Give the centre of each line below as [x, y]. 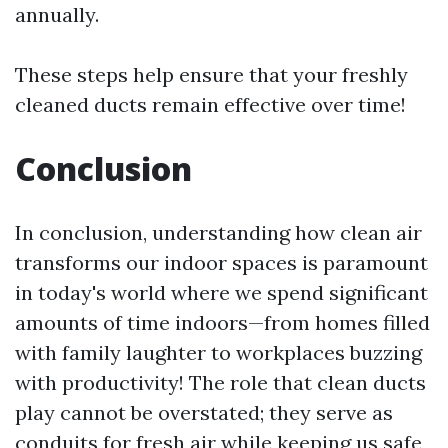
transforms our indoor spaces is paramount [221, 263]
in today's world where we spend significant [221, 293]
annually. [57, 15]
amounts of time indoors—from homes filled [222, 323]
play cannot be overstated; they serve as [204, 413]
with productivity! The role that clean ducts [220, 383]
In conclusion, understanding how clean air [218, 233]
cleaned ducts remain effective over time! [210, 105]
